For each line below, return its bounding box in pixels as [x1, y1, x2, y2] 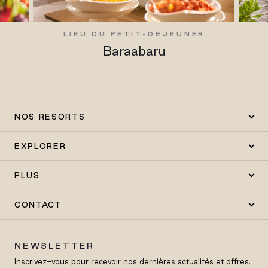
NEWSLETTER [14, 241, 95, 251]
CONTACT [14, 200, 62, 209]
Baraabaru [102, 44, 166, 59]
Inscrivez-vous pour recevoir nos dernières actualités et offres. [14, 257, 251, 266]
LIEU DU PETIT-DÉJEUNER [63, 30, 206, 39]
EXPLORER [14, 142, 66, 151]
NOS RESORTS [14, 112, 86, 121]
